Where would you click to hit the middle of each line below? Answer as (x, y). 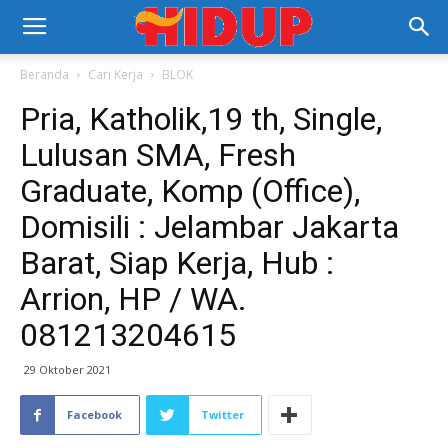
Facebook (94, 414)
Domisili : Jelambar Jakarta (209, 227)
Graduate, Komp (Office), (190, 191)
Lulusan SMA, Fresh (158, 155)
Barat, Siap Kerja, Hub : (177, 263)
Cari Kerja (115, 74)
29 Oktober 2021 (67, 369)
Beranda (44, 74)
